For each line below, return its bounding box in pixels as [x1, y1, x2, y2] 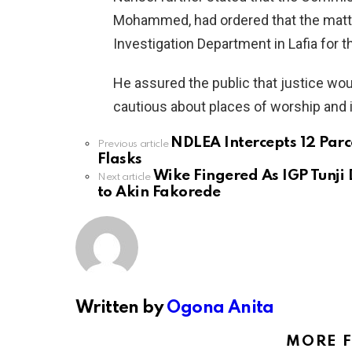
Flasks [97, 152, 142, 167]
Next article [97, 172, 151, 183]
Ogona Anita [167, 299, 274, 317]
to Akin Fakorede [97, 185, 221, 200]
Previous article [97, 139, 169, 150]
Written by [75, 299, 167, 317]
